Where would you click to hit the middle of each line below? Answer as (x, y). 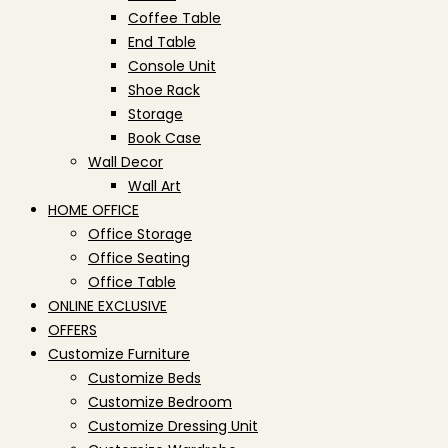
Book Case (164, 138)
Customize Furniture (119, 354)
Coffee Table (174, 18)
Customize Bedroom (160, 402)
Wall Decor (125, 162)
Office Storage (140, 234)
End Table (162, 42)
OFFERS (72, 330)
